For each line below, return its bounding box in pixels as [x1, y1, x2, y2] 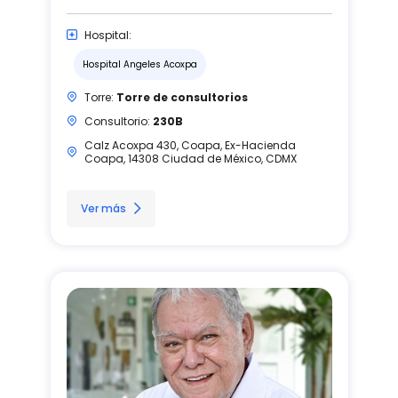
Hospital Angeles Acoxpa [82, 57, 197, 71]
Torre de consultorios [115, 89, 248, 105]
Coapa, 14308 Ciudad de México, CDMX [84, 150, 297, 166]
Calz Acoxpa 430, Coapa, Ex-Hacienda [84, 137, 296, 153]
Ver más [80, 200, 126, 216]
